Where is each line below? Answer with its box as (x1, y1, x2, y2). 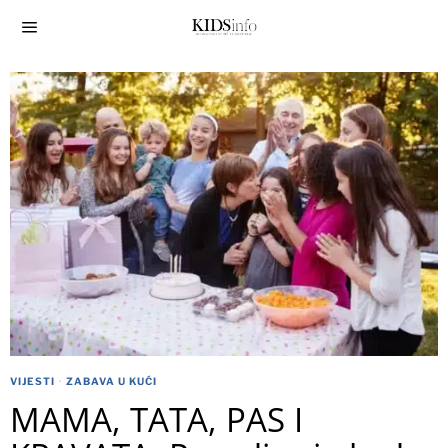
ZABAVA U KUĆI (66, 375, 157, 388)
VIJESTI (10, 375, 55, 388)
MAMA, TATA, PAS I (10, 397, 303, 443)
